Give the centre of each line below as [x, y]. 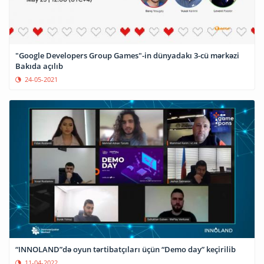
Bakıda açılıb [39, 66]
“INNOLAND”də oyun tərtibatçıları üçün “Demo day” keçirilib [126, 249]
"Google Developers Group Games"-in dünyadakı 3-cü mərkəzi [127, 56]
